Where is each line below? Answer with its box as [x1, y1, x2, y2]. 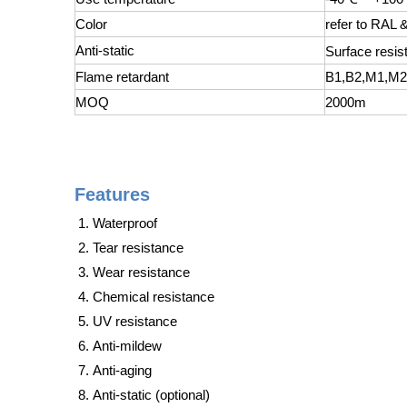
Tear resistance [93, 240, 184, 255]
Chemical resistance [93, 289, 214, 304]
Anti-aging [93, 362, 152, 378]
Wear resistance [93, 264, 190, 280]
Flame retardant [75, 69, 169, 84]
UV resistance [93, 313, 177, 329]
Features [74, 184, 150, 204]
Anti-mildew [93, 338, 162, 353]
